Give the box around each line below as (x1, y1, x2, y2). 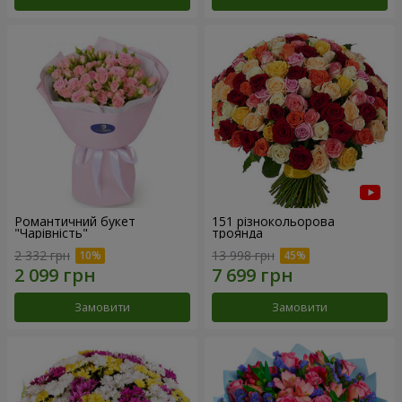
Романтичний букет (14, 212, 135, 230)
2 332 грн (14, 247, 70, 265)
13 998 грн (212, 247, 275, 265)
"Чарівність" (14, 223, 88, 241)
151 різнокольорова (212, 212, 335, 230)
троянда (212, 223, 263, 241)
